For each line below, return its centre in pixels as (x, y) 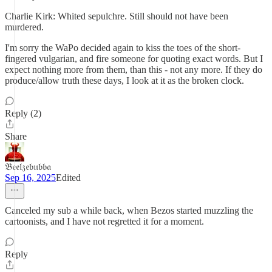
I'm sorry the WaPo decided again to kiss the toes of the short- (123, 48)
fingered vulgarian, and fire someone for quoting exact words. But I (134, 59)
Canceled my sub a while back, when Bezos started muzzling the (129, 210)
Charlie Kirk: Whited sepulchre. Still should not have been (117, 16)
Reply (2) (23, 113)
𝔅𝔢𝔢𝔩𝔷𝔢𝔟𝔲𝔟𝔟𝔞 (28, 167)
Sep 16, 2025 (30, 178)
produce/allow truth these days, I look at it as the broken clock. (124, 80)
